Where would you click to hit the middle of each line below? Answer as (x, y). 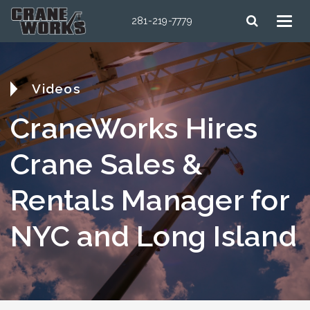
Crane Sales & (107, 164)
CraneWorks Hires (134, 128)
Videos (56, 88)
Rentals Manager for (150, 200)
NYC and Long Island (154, 236)
